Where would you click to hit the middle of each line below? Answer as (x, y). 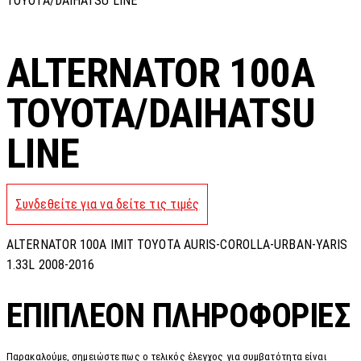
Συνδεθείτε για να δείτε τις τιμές (108, 205)
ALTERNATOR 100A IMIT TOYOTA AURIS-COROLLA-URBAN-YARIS (177, 245)
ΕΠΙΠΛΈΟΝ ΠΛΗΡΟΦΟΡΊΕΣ (178, 315)
